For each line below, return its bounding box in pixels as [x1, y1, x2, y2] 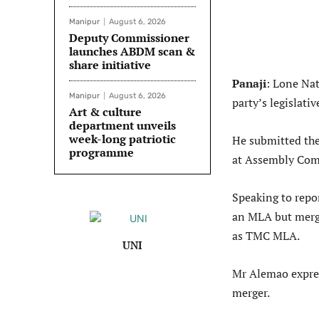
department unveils [69, 117, 176, 134]
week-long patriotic [69, 131, 176, 147]
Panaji [232, 75, 266, 92]
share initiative [69, 57, 151, 73]
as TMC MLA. [232, 228, 300, 244]
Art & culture [69, 104, 142, 120]
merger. [232, 285, 270, 301]
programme [69, 145, 134, 161]
